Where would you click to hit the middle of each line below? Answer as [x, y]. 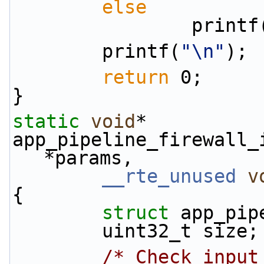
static [46, 121]
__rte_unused [169, 176]
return [136, 77]
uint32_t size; [180, 231]
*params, [88, 158]
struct [141, 213]
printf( [141, 51]
